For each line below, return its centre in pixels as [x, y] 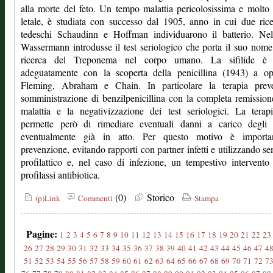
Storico [162, 197]
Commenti [94, 198]
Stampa [205, 198]
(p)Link [47, 198]
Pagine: [41, 234]
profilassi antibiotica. [60, 175]
